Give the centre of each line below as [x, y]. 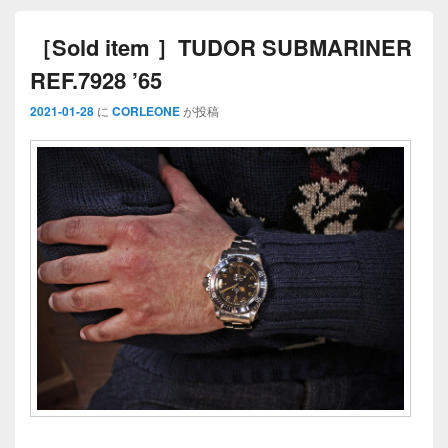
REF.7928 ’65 [96, 79]
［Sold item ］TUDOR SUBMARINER [221, 46]
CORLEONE [146, 110]
